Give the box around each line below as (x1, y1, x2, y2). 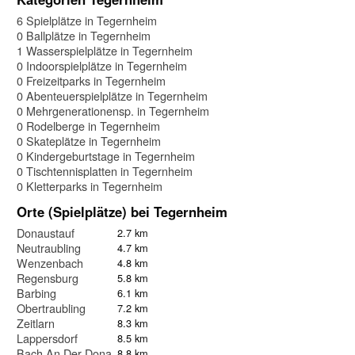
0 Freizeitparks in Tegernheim (17, 71, 166, 89)
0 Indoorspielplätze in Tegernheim (17, 56, 187, 74)
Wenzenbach (17, 254, 83, 271)
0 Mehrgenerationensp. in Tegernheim (17, 101, 209, 119)
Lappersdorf (17, 329, 78, 346)
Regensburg (17, 269, 78, 286)
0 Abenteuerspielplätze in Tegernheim (17, 86, 208, 104)
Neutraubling (17, 239, 81, 256)
